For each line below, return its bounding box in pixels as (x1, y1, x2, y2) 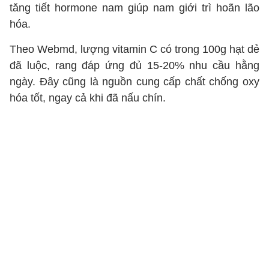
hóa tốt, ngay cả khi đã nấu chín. (10, 92, 169, 104)
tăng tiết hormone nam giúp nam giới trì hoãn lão (10, 2, 259, 14)
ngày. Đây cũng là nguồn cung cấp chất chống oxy (10, 76, 259, 88)
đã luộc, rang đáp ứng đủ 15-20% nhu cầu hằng (10, 59, 259, 71)
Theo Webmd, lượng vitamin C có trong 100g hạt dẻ (10, 43, 259, 55)
